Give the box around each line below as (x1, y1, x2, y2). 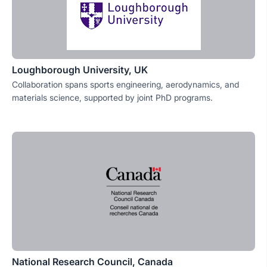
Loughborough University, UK (12, 64, 148, 76)
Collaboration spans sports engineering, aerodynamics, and (12, 79, 239, 90)
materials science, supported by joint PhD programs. (12, 92, 213, 103)
